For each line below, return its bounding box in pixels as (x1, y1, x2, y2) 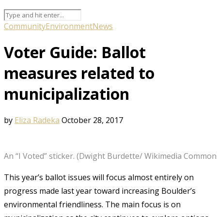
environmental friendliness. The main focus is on (4, 199, 181, 210)
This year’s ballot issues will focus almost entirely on (4, 171, 194, 183)
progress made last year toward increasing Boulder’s (4, 185, 196, 196)
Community (4, 20, 46, 31)
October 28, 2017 (62, 114, 123, 125)
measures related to (4, 62, 155, 84)
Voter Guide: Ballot (4, 42, 146, 63)
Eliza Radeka (15, 114, 60, 125)
